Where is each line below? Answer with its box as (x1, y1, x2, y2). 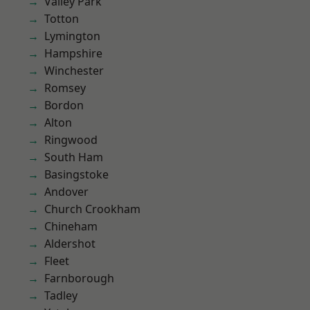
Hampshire (44, 46, 102, 61)
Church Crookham (44, 201, 140, 217)
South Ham (44, 149, 103, 165)
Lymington (44, 28, 100, 44)
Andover (44, 184, 89, 199)
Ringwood (44, 132, 98, 147)
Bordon (44, 98, 84, 113)
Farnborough (44, 271, 114, 286)
